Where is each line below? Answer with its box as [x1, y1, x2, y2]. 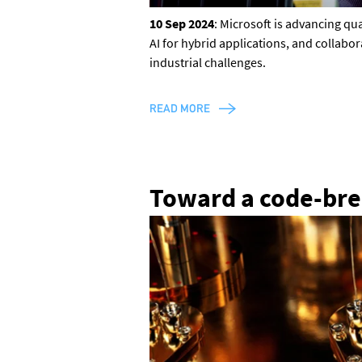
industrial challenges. [149, 53, 266, 70]
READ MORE [149, 101, 210, 115]
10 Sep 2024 [149, 15, 214, 32]
